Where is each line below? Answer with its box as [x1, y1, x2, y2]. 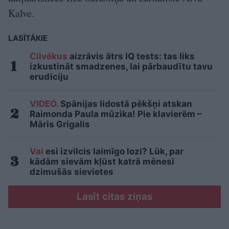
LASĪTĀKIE [8, 33, 48, 43]
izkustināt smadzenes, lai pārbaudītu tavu [30, 61, 213, 72]
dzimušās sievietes [30, 167, 113, 177]
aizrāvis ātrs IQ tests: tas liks [67, 51, 195, 62]
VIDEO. [30, 99, 58, 109]
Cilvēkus [30, 51, 67, 62]
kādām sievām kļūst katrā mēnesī [30, 156, 174, 167]
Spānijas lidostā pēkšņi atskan [58, 99, 192, 109]
